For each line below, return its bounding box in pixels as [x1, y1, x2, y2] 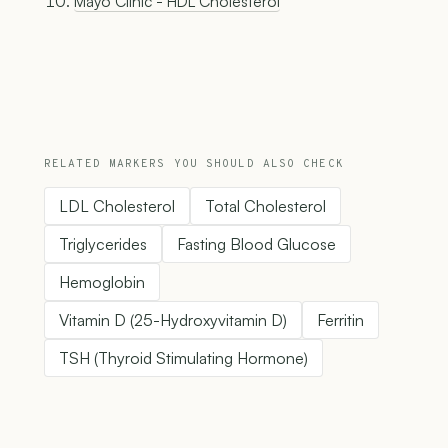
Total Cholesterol [205, 196, 326, 217]
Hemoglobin [59, 272, 145, 293]
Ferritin [317, 310, 364, 331]
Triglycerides [59, 234, 147, 255]
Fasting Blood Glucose [177, 234, 336, 255]
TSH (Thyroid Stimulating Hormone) [59, 348, 308, 369]
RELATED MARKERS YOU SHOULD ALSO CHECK [44, 157, 344, 172]
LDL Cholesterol [59, 196, 175, 217]
